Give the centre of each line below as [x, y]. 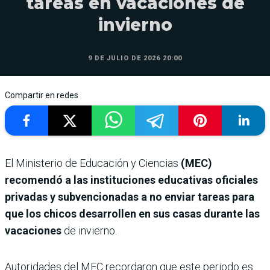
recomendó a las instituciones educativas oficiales [131, 180]
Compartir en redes [42, 95]
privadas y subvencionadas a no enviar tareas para [130, 196]
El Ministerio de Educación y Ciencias [93, 163]
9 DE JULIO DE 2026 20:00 [135, 58]
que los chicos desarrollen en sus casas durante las [132, 213]
